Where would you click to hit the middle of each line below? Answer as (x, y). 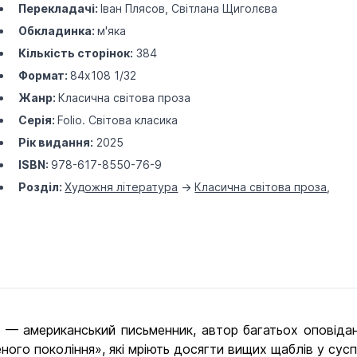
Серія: (38, 120)
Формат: (45, 75)
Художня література (122, 187)
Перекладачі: (60, 8)
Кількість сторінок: (76, 53)
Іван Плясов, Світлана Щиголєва (189, 8)
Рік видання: (56, 142)
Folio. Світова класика (118, 120)
